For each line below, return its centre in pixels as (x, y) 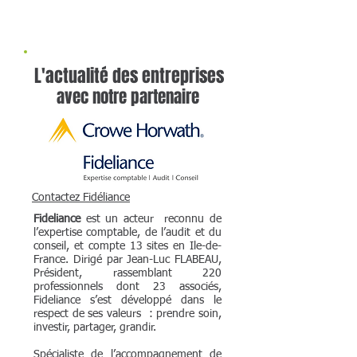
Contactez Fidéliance (81, 198)
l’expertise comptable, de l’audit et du (127, 233)
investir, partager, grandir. (95, 328)
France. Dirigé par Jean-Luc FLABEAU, (127, 260)
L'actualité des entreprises (129, 76)
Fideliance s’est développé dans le (127, 300)
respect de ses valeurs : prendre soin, (127, 314)
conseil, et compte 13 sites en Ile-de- (127, 246)
